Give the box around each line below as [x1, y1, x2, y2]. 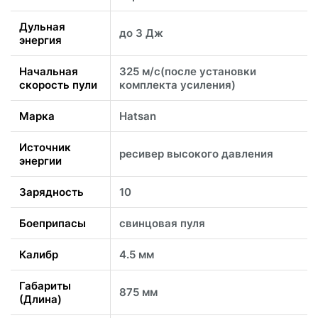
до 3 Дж [119, 26, 163, 40]
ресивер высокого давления [119, 146, 273, 160]
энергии [19, 153, 62, 168]
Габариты [19, 278, 71, 292]
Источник [19, 140, 71, 154]
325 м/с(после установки [119, 64, 256, 78]
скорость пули [19, 77, 97, 92]
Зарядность [19, 185, 84, 199]
